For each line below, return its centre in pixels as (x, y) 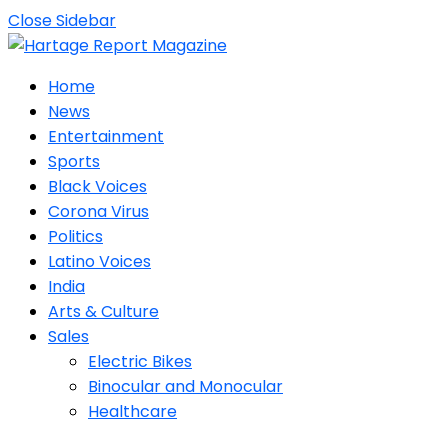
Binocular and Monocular (185, 386)
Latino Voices (99, 261)
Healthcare (132, 411)
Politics (75, 236)
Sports (74, 161)
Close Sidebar (62, 20)
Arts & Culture (103, 311)
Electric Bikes (140, 361)
